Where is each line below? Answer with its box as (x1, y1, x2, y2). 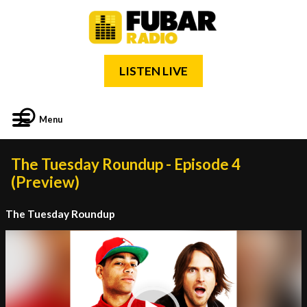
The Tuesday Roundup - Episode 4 (11, 155, 241, 173)
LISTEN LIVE (119, 64, 188, 78)
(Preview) (11, 173, 79, 191)
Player (5, 243, 29, 254)
